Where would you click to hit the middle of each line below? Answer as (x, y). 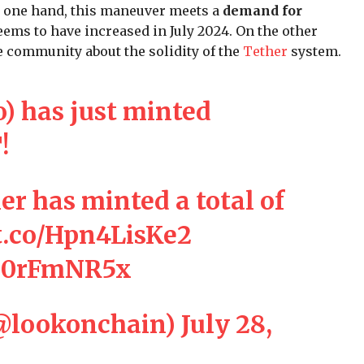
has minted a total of (155, 200)
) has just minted (107, 111)
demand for (262, 10)
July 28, (226, 324)
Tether (265, 51)
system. (314, 51)
